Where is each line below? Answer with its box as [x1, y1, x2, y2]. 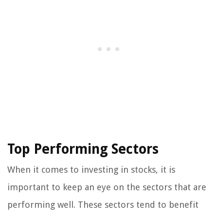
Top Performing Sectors [7, 141, 159, 158]
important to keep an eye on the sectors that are [7, 182, 206, 193]
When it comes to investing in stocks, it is [7, 164, 175, 175]
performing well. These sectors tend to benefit [7, 200, 199, 210]
